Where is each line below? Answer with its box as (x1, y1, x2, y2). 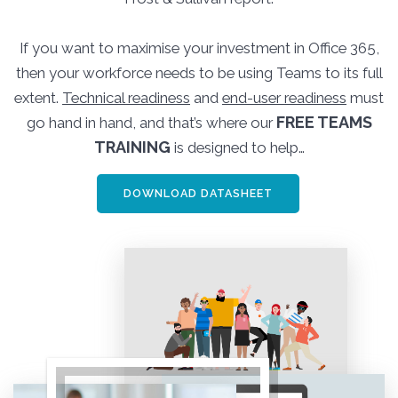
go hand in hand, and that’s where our (26, 113, 276, 131)
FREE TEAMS (275, 112, 372, 131)
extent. (14, 88, 62, 107)
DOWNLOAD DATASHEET (123, 187, 273, 201)
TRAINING (93, 137, 171, 156)
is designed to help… (170, 138, 305, 156)
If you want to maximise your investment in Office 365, (19, 38, 379, 57)
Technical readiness (62, 88, 190, 107)
